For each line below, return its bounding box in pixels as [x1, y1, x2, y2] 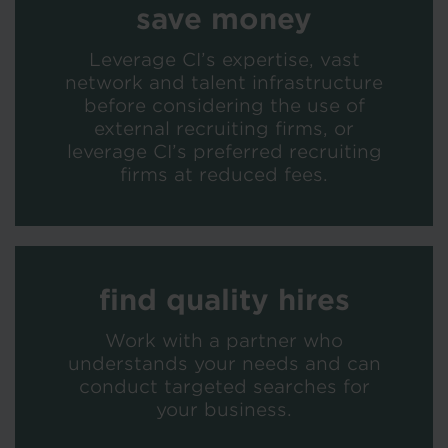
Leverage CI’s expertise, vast [88, 48, 360, 70]
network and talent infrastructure [65, 71, 383, 93]
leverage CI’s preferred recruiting [66, 140, 382, 162]
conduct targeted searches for [78, 375, 370, 397]
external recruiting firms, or [94, 117, 354, 139]
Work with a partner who [105, 329, 343, 351]
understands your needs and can [67, 352, 381, 374]
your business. [156, 398, 292, 420]
